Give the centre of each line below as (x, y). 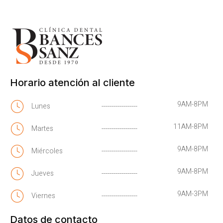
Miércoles (47, 151)
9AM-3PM (193, 194)
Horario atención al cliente (72, 82)
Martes (42, 129)
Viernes (43, 196)
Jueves (42, 174)
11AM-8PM (191, 126)
